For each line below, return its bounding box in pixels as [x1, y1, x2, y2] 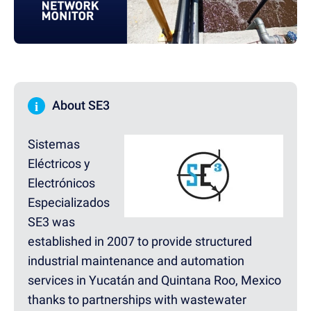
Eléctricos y [28, 155, 90, 171]
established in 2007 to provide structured [28, 233, 252, 249]
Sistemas [28, 136, 80, 151]
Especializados [28, 194, 110, 210]
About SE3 [52, 97, 110, 112]
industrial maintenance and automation [28, 253, 244, 268]
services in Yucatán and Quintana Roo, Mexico [28, 272, 281, 287]
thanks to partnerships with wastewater [28, 292, 246, 307]
